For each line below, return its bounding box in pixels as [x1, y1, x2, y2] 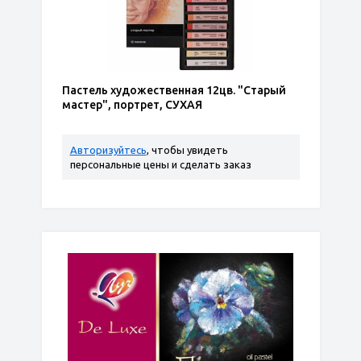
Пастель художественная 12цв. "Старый [61, 84, 286, 97]
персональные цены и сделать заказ [69, 159, 251, 170]
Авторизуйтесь [69, 144, 147, 156]
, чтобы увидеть [146, 144, 228, 156]
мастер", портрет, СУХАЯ [61, 98, 202, 111]
